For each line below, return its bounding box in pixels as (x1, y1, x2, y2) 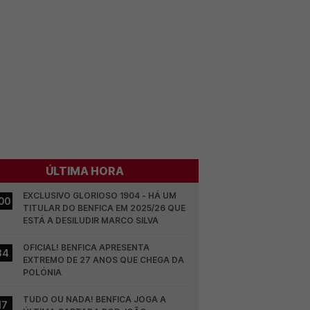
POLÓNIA (23, 267, 62, 277)
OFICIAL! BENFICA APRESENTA (23, 242, 150, 253)
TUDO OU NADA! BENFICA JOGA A (23, 294, 167, 304)
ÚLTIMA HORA (46, 164, 125, 178)
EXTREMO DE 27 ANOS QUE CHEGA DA (23, 255, 185, 265)
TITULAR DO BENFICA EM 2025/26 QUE (23, 203, 186, 213)
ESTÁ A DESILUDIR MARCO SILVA (23, 215, 159, 226)
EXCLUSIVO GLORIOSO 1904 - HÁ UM (23, 190, 177, 201)
